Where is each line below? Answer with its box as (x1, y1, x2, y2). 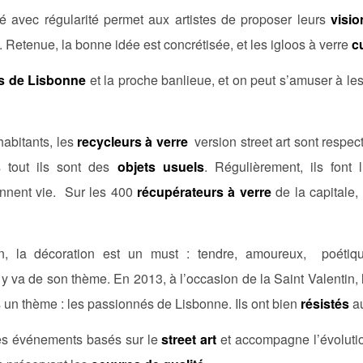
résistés (301, 293, 349, 313)
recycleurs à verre (76, 131, 188, 151)
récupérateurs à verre (137, 181, 271, 201)
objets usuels (117, 156, 204, 176)
